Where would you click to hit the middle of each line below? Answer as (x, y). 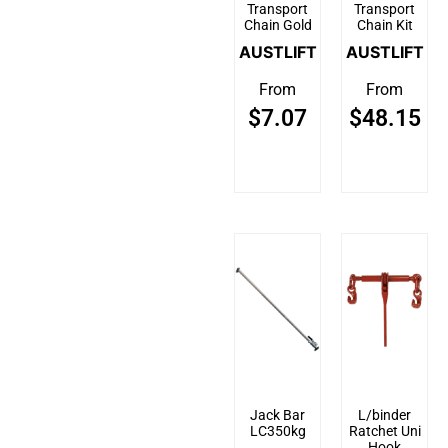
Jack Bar (277, 415)
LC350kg (277, 431)
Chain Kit (384, 24)
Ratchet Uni (384, 431)
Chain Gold (277, 24)
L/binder (384, 415)
